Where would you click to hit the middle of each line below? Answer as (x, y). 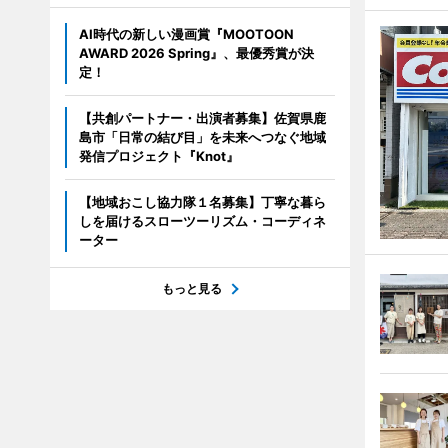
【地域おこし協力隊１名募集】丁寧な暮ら (202, 202)
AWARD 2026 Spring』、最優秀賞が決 (196, 53)
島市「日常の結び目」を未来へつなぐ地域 (202, 137)
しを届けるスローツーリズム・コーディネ (202, 221)
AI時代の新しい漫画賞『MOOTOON (186, 34)
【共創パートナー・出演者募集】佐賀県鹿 (202, 118)
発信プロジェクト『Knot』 (158, 156)
